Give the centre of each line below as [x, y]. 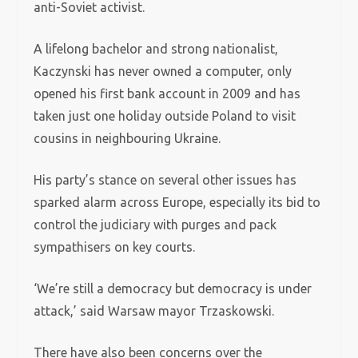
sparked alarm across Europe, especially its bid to [177, 202]
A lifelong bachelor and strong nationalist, [156, 49]
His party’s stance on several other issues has [165, 180]
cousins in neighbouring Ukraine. [127, 138]
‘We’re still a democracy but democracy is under [173, 288]
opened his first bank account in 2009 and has [167, 93]
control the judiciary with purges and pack [155, 225]
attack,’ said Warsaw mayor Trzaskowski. [154, 311]
